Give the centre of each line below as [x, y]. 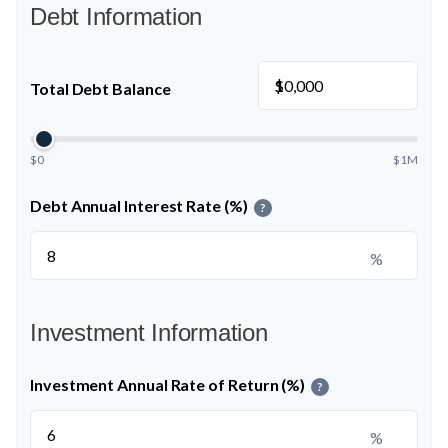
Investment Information [149, 332]
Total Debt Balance [100, 88]
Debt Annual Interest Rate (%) [139, 205]
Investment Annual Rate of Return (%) [168, 384]
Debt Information [116, 16]
